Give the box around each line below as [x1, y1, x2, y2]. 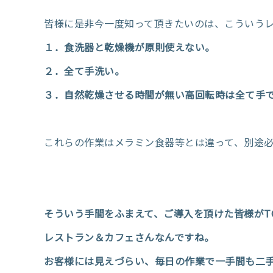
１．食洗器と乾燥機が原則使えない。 [44, 40, 215, 54]
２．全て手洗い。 [44, 63, 124, 78]
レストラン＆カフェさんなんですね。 [44, 230, 214, 244]
